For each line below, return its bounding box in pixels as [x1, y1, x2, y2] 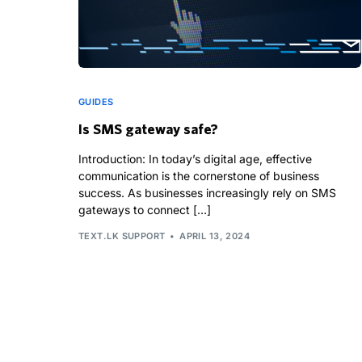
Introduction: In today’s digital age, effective [78, 152, 312, 166]
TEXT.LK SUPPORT [78, 229, 166, 242]
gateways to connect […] [78, 203, 211, 217]
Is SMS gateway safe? [78, 120, 218, 138]
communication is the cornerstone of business [78, 169, 319, 183]
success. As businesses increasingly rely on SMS [78, 186, 336, 200]
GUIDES [78, 96, 114, 108]
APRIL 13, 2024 [179, 229, 250, 242]
